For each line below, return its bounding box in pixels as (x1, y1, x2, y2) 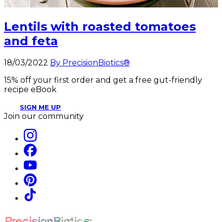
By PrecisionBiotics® (50, 57, 130, 67)
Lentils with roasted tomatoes (4, 19, 196, 34)
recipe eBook (4, 84, 56, 94)
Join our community (4, 111, 84, 121)
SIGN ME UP (20, 103, 61, 111)
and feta (4, 33, 58, 48)
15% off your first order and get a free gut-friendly (4, 75, 202, 85)
